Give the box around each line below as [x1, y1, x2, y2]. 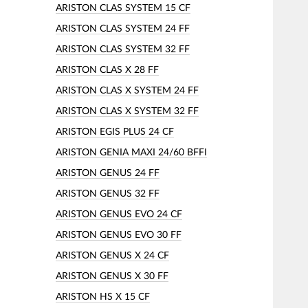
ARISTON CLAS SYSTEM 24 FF [56, 23, 190, 34]
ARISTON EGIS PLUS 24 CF [56, 126, 174, 137]
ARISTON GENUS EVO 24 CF [56, 209, 182, 219]
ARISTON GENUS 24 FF [56, 168, 159, 178]
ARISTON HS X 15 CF [56, 291, 150, 302]
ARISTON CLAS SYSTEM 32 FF [56, 44, 190, 54]
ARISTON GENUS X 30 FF [56, 271, 168, 281]
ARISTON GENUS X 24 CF [56, 250, 169, 261]
